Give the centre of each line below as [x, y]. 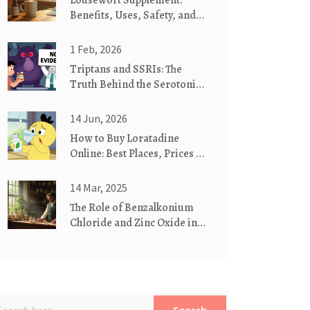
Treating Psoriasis [114, 238]
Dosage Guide [103, 30]
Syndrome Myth [108, 100]
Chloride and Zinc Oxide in [134, 223]
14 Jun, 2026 [99, 118]
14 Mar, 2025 [99, 188]
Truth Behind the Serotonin [136, 84]
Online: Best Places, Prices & [137, 154]
